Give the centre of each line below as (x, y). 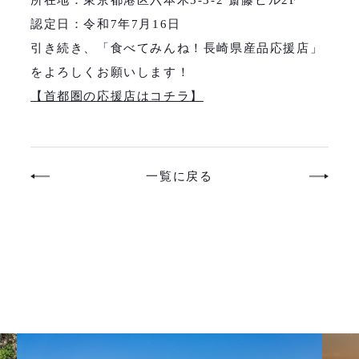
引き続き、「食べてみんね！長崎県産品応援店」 (177, 48)
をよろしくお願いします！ (111, 72)
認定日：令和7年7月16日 (106, 24)
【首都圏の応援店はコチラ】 (117, 96)
